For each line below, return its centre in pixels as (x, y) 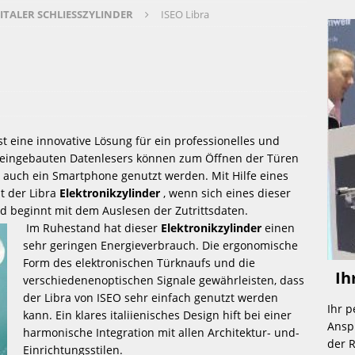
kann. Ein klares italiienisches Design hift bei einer (157, 315)
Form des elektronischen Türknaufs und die (139, 262)
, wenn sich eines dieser (225, 193)
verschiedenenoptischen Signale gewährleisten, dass (164, 280)
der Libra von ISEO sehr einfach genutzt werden (151, 297)
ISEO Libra (185, 14)
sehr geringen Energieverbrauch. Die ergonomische (160, 245)
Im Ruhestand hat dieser (94, 227)
